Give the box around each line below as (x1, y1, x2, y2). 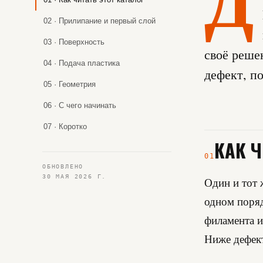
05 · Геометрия (43, 80, 96, 89)
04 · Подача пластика (43, 59, 120, 68)
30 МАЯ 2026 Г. (42, 173, 107, 180)
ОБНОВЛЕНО (42, 163, 84, 170)
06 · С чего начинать (43, 101, 116, 110)
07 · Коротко (43, 122, 87, 131)
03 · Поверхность (43, 38, 104, 46)
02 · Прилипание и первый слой (43, 16, 156, 25)
